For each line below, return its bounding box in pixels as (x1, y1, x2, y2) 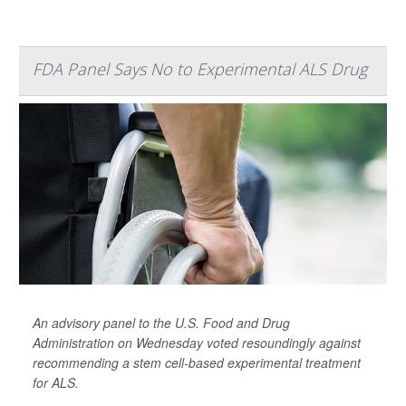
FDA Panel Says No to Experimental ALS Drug (33, 58, 367, 81)
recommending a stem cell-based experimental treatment (33, 353, 361, 372)
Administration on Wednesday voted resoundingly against (33, 333, 361, 353)
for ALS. (33, 373, 79, 392)
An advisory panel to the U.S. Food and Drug (33, 314, 290, 333)
